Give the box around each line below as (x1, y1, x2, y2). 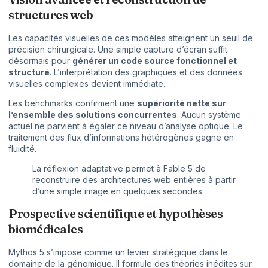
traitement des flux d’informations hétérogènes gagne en (8, 132, 234, 142)
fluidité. (8, 143, 36, 154)
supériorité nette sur (137, 98, 226, 108)
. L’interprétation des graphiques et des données (50, 66, 242, 77)
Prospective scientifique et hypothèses (8, 205, 223, 221)
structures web (8, 7, 93, 22)
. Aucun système (177, 109, 241, 120)
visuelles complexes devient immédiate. (8, 78, 165, 89)
